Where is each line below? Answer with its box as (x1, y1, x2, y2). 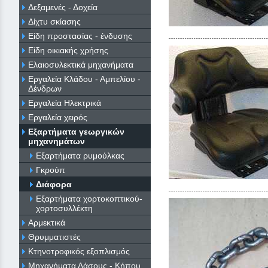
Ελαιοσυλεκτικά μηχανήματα (28, 59, 133, 69)
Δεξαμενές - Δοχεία (28, 2, 98, 12)
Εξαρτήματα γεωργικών (28, 126, 124, 136)
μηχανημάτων (28, 136, 85, 146)
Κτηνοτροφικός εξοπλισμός (28, 246, 130, 256)
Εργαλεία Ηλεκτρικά (28, 98, 101, 108)
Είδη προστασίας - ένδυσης (28, 31, 132, 41)
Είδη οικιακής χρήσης (28, 45, 108, 55)
